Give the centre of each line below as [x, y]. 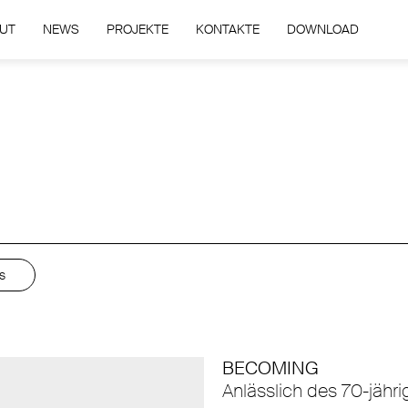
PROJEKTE [137, 29]
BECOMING [270, 368]
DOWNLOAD [322, 29]
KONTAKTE [227, 29]
